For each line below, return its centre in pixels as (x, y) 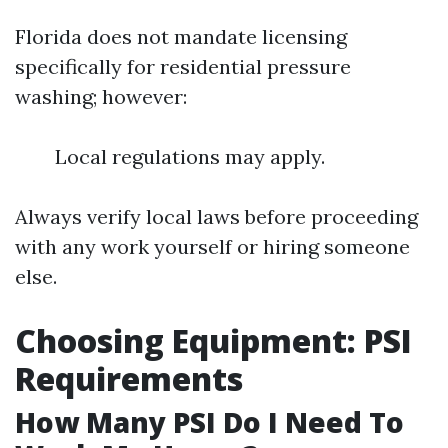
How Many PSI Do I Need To (209, 422)
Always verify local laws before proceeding (216, 216)
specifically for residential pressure (183, 66)
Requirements (129, 378)
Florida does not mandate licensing (181, 36)
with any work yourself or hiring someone (212, 246)
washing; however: (101, 96)
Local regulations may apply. (190, 156)
